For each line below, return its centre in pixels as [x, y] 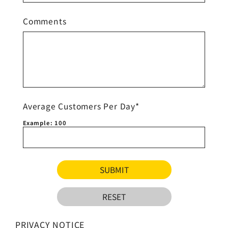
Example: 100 [45, 122]
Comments [45, 21]
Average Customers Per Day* [81, 106]
